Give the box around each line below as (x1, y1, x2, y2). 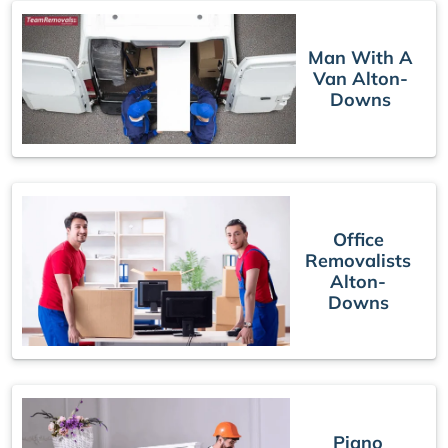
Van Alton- (313, 67, 409, 91)
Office (332, 227, 384, 251)
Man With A (308, 46, 414, 70)
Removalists (305, 248, 412, 272)
